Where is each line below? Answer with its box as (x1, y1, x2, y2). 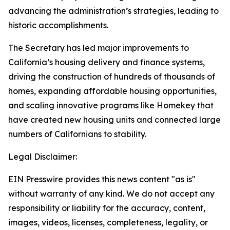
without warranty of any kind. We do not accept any (8, 188, 215, 199)
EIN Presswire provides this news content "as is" (8, 174, 196, 184)
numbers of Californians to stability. (8, 129, 148, 139)
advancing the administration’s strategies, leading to (8, 6, 219, 16)
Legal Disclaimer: (8, 151, 77, 162)
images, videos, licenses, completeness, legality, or (8, 217, 208, 227)
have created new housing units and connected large (8, 114, 221, 125)
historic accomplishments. (8, 20, 110, 30)
